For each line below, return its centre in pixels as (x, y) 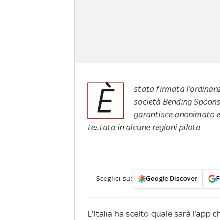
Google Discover (172, 179)
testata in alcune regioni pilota (144, 127)
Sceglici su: (114, 179)
